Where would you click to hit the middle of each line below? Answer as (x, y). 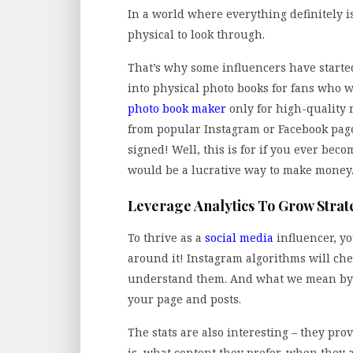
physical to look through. (196, 35)
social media (239, 237)
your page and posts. (188, 299)
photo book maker (177, 109)
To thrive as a (166, 237)
